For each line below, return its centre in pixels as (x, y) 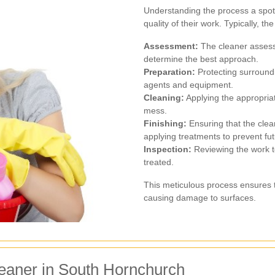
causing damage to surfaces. (200, 197)
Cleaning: (164, 97)
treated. (159, 162)
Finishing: (165, 123)
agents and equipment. (188, 84)
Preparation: (169, 72)
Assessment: (171, 46)
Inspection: (168, 149)
